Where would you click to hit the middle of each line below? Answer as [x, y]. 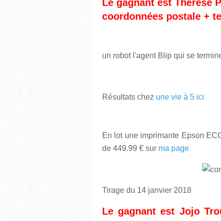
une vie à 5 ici [181, 97]
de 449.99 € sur [129, 148]
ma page [174, 148]
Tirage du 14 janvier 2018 [148, 190]
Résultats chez [129, 97]
